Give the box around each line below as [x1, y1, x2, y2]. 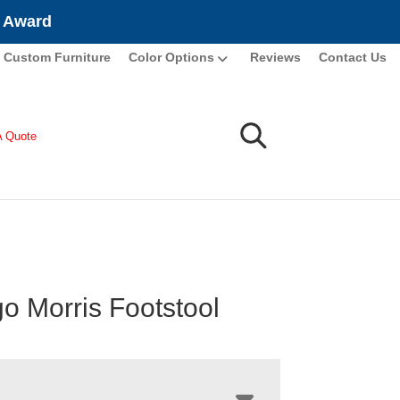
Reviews [250, 50, 301, 64]
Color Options [129, 50, 214, 64]
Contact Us [319, 50, 387, 64]
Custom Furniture [4, 50, 111, 64]
